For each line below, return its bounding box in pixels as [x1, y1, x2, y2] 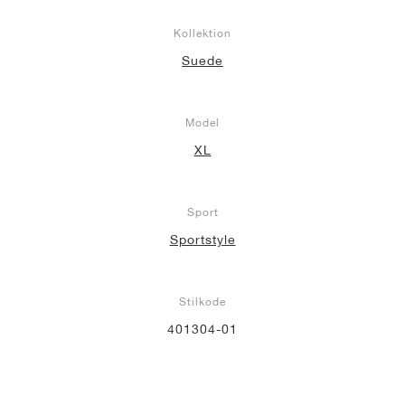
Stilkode [179, 295, 226, 309]
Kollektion [174, 26, 231, 41]
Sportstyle [169, 232, 236, 248]
